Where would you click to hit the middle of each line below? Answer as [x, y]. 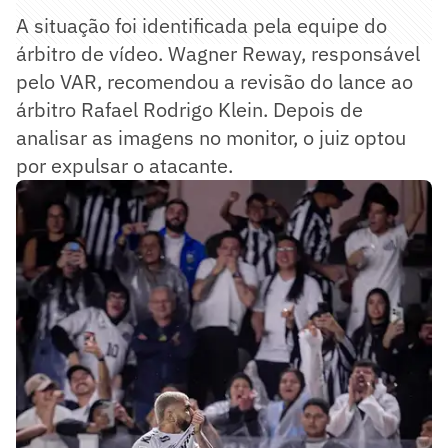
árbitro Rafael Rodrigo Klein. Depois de [189, 109]
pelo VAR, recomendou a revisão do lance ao [214, 81]
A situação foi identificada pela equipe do [201, 25]
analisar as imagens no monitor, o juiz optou [211, 137]
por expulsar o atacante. [124, 165]
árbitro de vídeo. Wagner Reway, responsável [218, 53]
